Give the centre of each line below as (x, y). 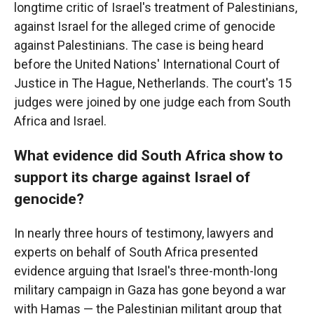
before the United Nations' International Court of (147, 64)
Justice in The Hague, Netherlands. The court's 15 (153, 83)
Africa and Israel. (60, 121)
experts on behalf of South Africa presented (136, 252)
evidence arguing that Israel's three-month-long (146, 271)
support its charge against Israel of (132, 177)
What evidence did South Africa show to (149, 155)
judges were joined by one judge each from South (152, 102)
